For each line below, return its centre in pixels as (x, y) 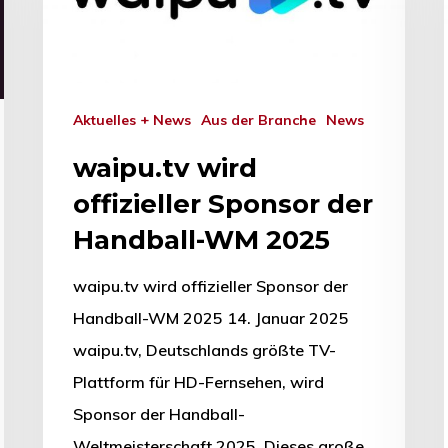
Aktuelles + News (137, 119)
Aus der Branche (263, 119)
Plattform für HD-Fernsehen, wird (198, 381)
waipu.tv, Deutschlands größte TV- (204, 349)
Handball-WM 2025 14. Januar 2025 (211, 317)
